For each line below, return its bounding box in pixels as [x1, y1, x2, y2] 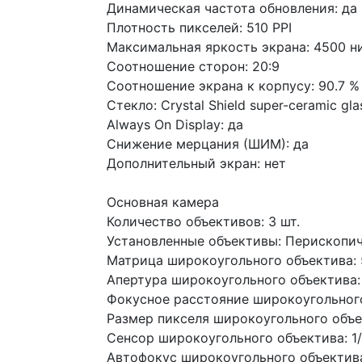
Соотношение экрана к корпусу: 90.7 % [107, 78, 360, 94]
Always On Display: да [107, 116, 243, 133]
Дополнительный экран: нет [107, 155, 286, 171]
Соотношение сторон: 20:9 [107, 58, 280, 74]
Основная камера [107, 194, 219, 210]
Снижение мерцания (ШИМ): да [107, 136, 309, 152]
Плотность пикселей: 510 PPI [107, 19, 292, 36]
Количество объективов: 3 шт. [107, 213, 300, 229]
